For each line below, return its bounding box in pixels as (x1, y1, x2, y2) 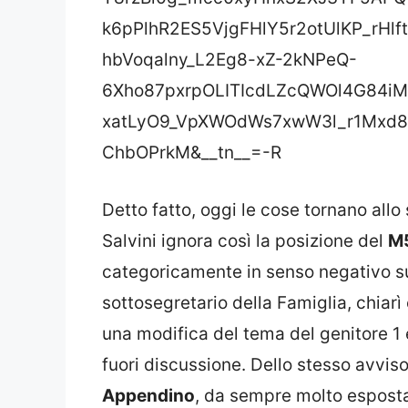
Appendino (102, 384, 195, 406)
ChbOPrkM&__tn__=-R (102, 142, 281, 164)
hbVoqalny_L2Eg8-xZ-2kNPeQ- (102, 49, 357, 71)
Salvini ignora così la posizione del (102, 229, 388, 251)
